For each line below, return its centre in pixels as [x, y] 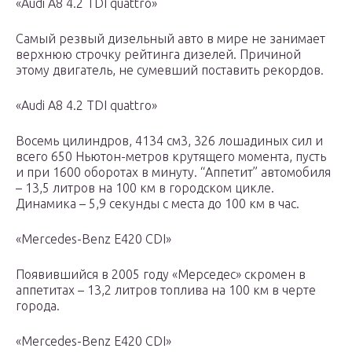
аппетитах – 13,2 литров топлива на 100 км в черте [166, 290]
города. [39, 306]
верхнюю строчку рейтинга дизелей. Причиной [158, 55]
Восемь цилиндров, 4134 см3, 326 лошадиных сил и [169, 141]
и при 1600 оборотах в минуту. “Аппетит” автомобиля [173, 172]
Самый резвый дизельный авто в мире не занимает [170, 39]
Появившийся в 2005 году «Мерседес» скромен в [161, 275]
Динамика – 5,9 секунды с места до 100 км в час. [158, 204]
